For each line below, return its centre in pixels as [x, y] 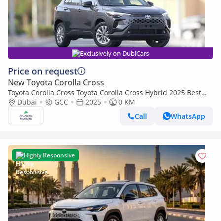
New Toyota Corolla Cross [56, 82]
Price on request [43, 71]
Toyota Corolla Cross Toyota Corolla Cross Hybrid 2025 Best [105, 92]
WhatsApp [188, 116]
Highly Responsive [49, 155]
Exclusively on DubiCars [114, 53]
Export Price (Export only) [49, 102]
